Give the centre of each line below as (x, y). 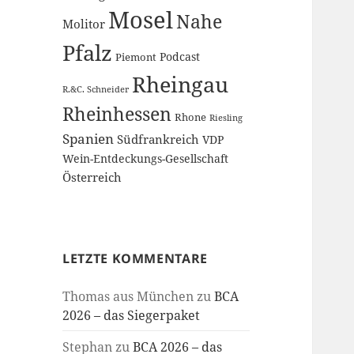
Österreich (92, 177)
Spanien (88, 138)
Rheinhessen (117, 113)
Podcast (180, 56)
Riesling (226, 117)
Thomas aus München (128, 296)
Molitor (84, 23)
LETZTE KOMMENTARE (135, 258)
